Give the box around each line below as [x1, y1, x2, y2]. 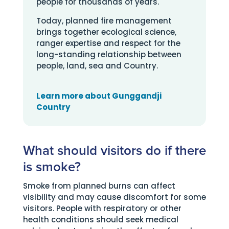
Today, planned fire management [36, 15, 172, 26]
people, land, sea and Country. [36, 60, 158, 71]
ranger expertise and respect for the [36, 38, 180, 49]
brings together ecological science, [36, 27, 176, 37]
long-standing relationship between [36, 49, 181, 60]
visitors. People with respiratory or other [22, 203, 181, 214]
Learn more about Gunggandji [36, 90, 162, 101]
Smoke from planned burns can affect [22, 180, 175, 191]
